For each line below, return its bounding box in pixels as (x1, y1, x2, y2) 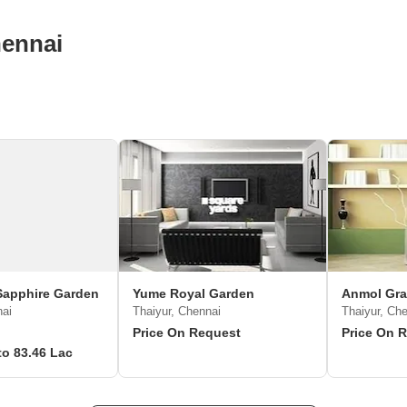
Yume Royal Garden (133, 286, 254, 301)
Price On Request (133, 325, 241, 340)
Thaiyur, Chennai (133, 304, 221, 318)
